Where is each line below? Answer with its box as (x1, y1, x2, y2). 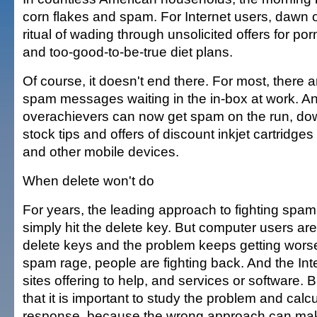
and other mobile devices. (23, 144, 179, 159)
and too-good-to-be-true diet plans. (23, 44, 233, 59)
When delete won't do (23, 173, 154, 188)
